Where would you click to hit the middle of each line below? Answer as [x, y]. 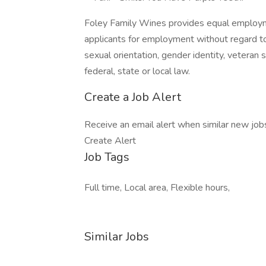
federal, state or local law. [137, 71]
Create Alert [110, 141]
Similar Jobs [117, 237]
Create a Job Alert [133, 97]
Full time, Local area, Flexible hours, [157, 188]
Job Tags [107, 157]
